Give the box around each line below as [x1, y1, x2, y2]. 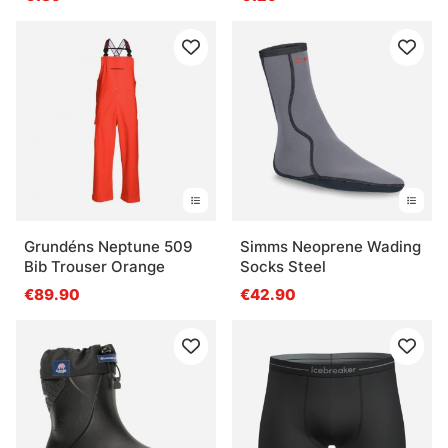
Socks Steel [240, 256, 326, 276]
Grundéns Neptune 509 [24, 236, 193, 256]
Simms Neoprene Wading [240, 236, 421, 256]
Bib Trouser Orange [24, 256, 165, 276]
